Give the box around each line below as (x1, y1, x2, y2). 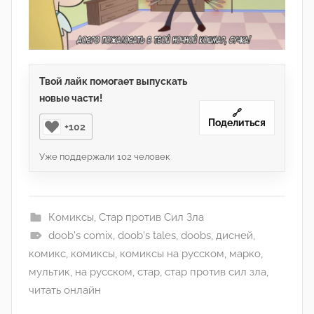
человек (132, 151, 170, 163)
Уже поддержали (39, 151, 117, 163)
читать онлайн (29, 284, 101, 297)
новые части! (39, 93, 102, 104)
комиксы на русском (120, 247, 224, 261)
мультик (29, 266, 70, 279)
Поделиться (208, 117, 266, 129)
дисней (215, 229, 253, 243)
